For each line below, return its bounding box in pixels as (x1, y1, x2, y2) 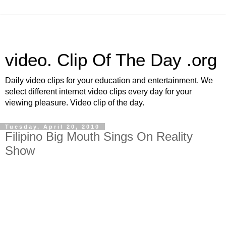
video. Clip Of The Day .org (5, 50, 217, 70)
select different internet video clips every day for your (5, 87, 192, 96)
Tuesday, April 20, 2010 (5, 124, 100, 130)
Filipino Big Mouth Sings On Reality (5, 130, 193, 143)
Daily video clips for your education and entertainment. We (5, 76, 213, 85)
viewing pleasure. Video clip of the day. (5, 98, 144, 107)
